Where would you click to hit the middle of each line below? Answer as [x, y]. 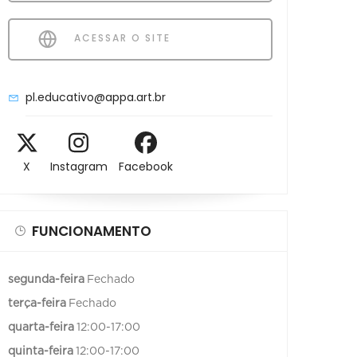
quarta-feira [41, 327]
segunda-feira [46, 279]
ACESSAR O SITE [120, 37]
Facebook [146, 167]
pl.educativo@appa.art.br [96, 97]
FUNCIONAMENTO [92, 231]
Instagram [78, 167]
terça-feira [37, 303]
